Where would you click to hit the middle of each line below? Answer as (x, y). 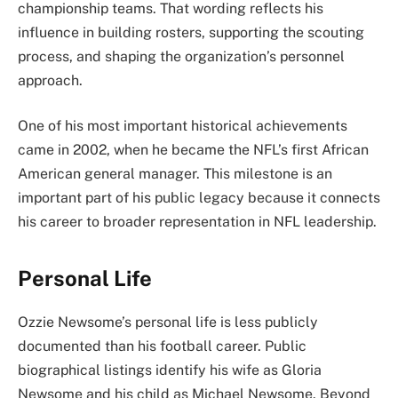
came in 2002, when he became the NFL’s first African (193, 150)
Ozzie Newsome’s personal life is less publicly (168, 322)
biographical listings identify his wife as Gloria (170, 370)
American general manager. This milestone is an (175, 174)
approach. (50, 80)
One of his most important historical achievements (183, 126)
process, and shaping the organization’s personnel (181, 56)
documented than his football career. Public (162, 346)
